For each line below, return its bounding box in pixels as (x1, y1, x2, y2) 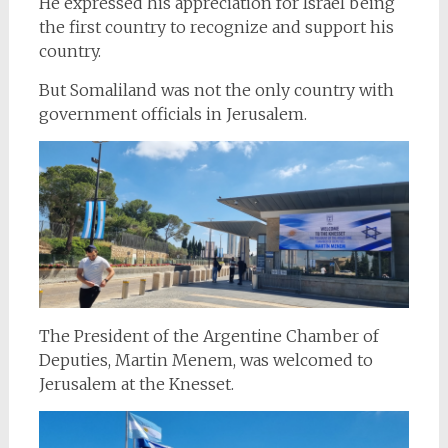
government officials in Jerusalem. (38, 103, 307, 124)
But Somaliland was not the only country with (38, 79, 394, 100)
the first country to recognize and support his (38, 16, 394, 37)
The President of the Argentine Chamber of (38, 325, 379, 346)
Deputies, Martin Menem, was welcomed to (38, 349, 373, 370)
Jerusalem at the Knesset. (38, 373, 234, 394)
